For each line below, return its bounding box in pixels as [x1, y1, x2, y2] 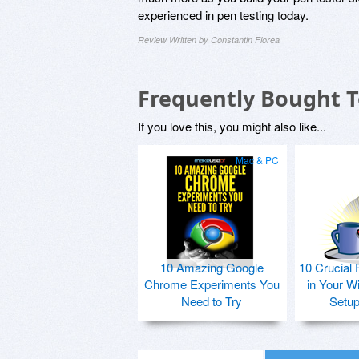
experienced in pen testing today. [138, 6, 309, 23]
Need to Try [181, 292, 242, 309]
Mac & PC [236, 152, 279, 167]
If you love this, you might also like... [138, 117, 326, 135]
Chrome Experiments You [143, 275, 280, 292]
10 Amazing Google [159, 258, 264, 276]
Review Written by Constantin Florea [138, 33, 280, 46]
